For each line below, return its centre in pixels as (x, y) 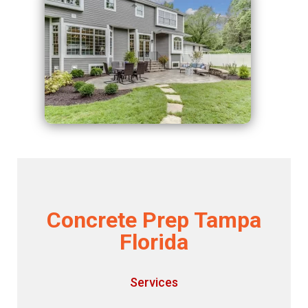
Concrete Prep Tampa (154, 220)
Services (154, 283)
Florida (154, 242)
